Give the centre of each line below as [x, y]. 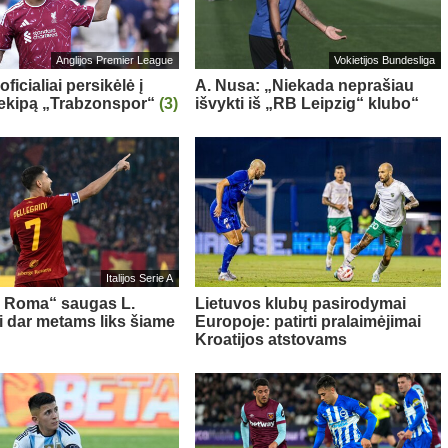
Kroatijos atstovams [270, 339]
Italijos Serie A [139, 278]
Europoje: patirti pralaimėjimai [307, 321]
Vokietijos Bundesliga [385, 60]
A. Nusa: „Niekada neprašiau [304, 85]
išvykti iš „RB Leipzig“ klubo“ [306, 103]
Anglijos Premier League [114, 60]
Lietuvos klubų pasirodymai [300, 303]
